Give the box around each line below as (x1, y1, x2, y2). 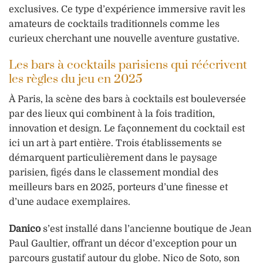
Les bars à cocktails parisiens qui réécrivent (9, 58, 247, 73)
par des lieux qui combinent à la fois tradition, (9, 109, 215, 120)
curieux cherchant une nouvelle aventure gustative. (9, 33, 240, 44)
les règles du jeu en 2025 (9, 72, 143, 87)
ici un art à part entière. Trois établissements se (9, 138, 222, 149)
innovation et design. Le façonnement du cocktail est (9, 123, 245, 134)
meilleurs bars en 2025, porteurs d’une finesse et (9, 182, 228, 193)
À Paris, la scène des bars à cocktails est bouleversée (9, 94, 246, 105)
